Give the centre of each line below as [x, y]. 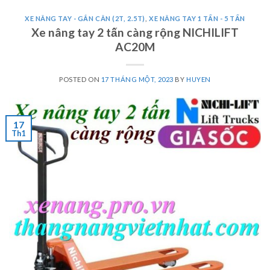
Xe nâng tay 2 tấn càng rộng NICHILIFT [135, 32]
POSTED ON [80, 79]
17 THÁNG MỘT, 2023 [137, 79]
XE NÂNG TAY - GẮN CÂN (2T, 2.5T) [85, 19]
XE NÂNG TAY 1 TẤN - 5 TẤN [197, 19]
